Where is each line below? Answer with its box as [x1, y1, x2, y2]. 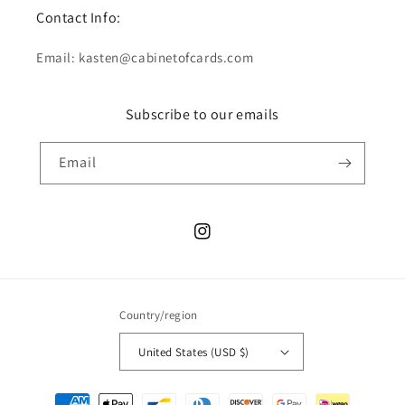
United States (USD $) [138, 344, 250, 360]
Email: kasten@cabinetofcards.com [36, 49, 254, 66]
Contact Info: [36, 8, 121, 27]
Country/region [119, 307, 198, 323]
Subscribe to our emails [126, 105, 279, 124]
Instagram [193, 232, 254, 250]
